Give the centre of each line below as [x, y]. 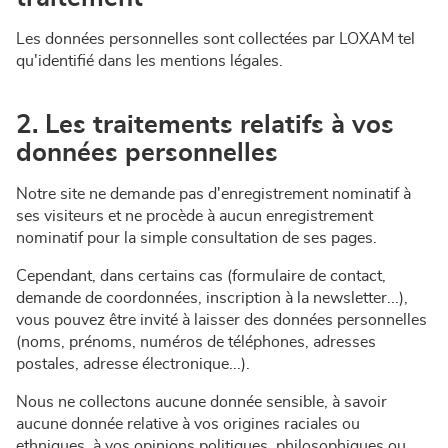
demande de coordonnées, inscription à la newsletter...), [212, 298]
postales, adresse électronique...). [133, 364]
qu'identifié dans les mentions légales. [149, 61]
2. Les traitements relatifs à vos [205, 125]
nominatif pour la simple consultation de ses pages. [196, 238]
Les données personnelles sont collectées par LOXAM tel [215, 39]
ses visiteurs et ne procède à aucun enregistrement [194, 216]
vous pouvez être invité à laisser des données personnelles [221, 320]
